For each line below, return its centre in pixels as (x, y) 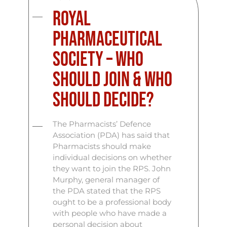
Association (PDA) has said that (111, 135)
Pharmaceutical (108, 40)
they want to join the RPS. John (112, 168)
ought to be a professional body (112, 202)
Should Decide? (104, 100)
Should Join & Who (113, 80)
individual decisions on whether (112, 157)
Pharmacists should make (102, 146)
